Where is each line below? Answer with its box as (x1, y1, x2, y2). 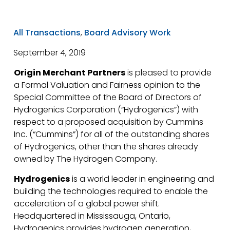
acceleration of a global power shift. (13, 198, 160, 209)
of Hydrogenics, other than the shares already (13, 141, 198, 152)
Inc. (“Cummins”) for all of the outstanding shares (13, 128, 209, 140)
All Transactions (13, 27, 81, 39)
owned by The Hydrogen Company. (13, 153, 157, 165)
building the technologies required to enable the (13, 185, 208, 197)
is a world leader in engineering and (69, 173, 214, 185)
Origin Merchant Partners (13, 67, 125, 79)
